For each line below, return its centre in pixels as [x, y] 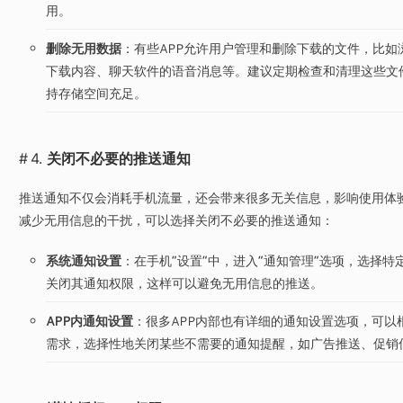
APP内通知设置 [89, 321]
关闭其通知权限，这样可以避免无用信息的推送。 [184, 283]
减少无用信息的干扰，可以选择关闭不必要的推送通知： [176, 220]
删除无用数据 [83, 48]
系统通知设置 [83, 260]
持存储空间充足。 [96, 93]
